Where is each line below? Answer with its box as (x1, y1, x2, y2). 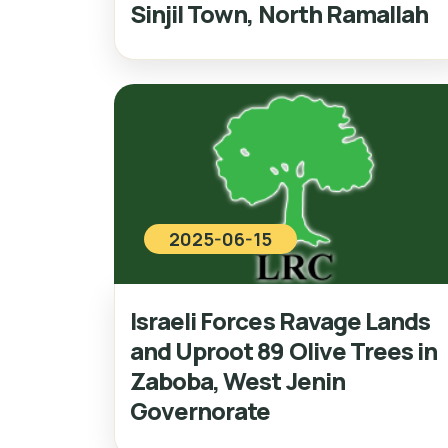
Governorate (130, 393, 271, 427)
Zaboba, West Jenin (130, 363, 345, 397)
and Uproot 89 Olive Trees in (130, 333, 438, 367)
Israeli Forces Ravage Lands (130, 303, 431, 337)
